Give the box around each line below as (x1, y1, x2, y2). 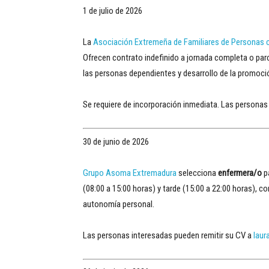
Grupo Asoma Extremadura (83, 167, 177, 178)
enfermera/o (218, 167, 262, 178)
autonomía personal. (83, 198, 154, 210)
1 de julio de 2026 (83, 5, 142, 16)
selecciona (177, 167, 218, 178)
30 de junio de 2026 (83, 136, 149, 147)
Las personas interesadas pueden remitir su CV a (83, 229, 253, 241)
